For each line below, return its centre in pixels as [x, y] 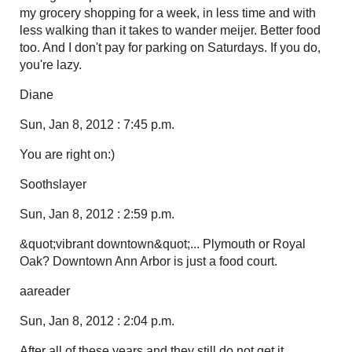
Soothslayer [53, 184]
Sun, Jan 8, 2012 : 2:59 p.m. [97, 214]
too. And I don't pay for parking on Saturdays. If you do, [170, 47]
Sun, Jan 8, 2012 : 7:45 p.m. [97, 124]
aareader [45, 291]
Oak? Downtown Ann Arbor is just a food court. [148, 261]
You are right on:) [67, 154]
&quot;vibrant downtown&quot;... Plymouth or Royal [163, 244]
